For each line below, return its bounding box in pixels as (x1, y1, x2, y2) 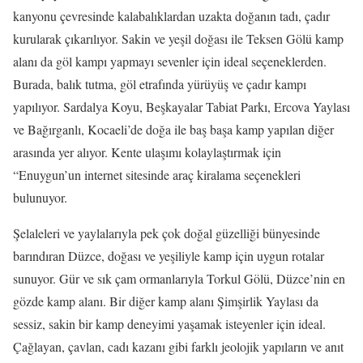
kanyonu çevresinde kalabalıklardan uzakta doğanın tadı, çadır (13, 7, 330, 24)
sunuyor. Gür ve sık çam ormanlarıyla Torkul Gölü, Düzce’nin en (13, 270, 345, 287)
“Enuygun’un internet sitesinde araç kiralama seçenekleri (13, 166, 301, 183)
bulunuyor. (13, 189, 67, 206)
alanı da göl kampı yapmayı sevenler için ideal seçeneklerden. (13, 53, 327, 70)
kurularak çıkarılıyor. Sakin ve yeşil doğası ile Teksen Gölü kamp (13, 30, 344, 47)
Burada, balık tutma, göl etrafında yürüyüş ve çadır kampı (13, 75, 306, 92)
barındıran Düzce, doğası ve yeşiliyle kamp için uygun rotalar (13, 247, 324, 264)
